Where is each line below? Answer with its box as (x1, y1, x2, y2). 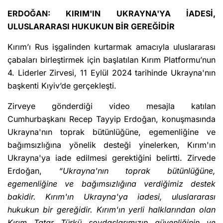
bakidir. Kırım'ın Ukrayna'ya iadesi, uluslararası (7, 192, 216, 202)
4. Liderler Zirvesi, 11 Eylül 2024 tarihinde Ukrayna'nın (7, 68, 216, 78)
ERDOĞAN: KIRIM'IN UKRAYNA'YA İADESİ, (7, 8, 216, 19)
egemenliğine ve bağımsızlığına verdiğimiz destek (7, 179, 216, 189)
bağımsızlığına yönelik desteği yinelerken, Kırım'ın (7, 140, 216, 150)
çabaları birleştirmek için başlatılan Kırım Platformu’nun (7, 55, 216, 65)
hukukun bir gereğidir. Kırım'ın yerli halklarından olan (7, 205, 216, 215)
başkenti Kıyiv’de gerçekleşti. (7, 81, 116, 91)
